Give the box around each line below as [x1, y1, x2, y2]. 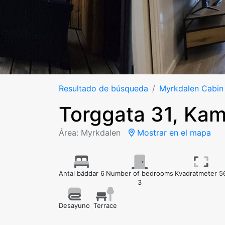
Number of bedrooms [106, 169, 173, 177]
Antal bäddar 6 [59, 169, 104, 177]
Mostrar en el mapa [135, 128, 211, 138]
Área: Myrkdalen [59, 128, 121, 138]
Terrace [93, 201, 117, 209]
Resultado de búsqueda [59, 83, 148, 93]
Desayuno [59, 201, 90, 209]
